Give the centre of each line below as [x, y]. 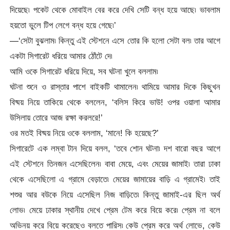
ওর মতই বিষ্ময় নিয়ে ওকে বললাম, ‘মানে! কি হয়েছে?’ [84, 133]
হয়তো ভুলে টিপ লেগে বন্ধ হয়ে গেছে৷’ [63, 25]
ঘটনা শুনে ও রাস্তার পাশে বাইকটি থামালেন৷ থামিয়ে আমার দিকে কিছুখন [115, 87]
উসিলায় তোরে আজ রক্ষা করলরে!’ [56, 118]
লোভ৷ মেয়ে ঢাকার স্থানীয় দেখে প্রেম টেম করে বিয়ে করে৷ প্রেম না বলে [115, 210]
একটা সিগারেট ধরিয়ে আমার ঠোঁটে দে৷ [61, 56]
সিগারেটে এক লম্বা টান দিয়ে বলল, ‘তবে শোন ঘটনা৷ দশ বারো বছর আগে [115, 149]
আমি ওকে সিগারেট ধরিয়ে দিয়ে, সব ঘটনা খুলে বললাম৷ [84, 72]
